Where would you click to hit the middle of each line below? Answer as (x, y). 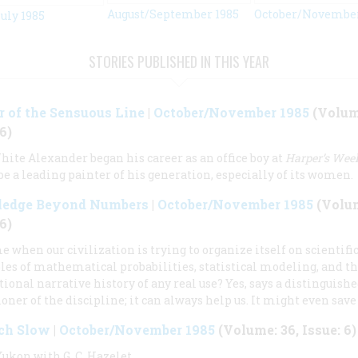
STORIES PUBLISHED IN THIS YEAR (179, 62)
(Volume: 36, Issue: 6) (285, 330)
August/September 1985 (173, 14)
